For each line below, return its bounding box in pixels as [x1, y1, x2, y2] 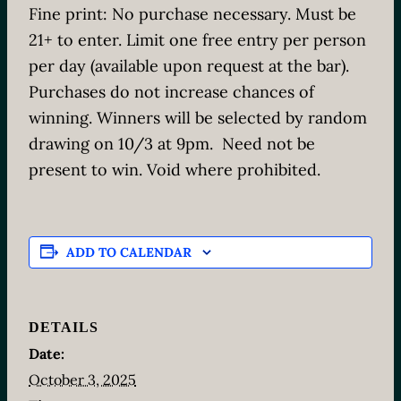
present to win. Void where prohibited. [29, 159, 320, 180]
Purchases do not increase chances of [29, 81, 314, 102]
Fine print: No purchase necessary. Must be [29, 4, 356, 24]
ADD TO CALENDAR [66, 244, 192, 260]
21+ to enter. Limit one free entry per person [29, 30, 366, 50]
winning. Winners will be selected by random [29, 107, 367, 128]
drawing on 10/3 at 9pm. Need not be [29, 133, 315, 154]
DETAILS [29, 320, 98, 335]
